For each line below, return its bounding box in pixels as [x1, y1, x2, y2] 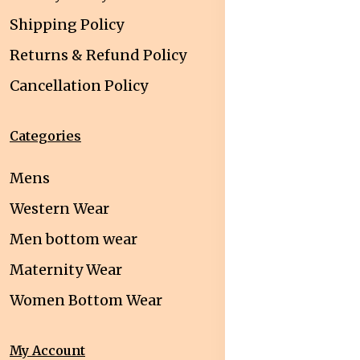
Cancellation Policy [10, 76, 148, 95]
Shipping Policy [10, 14, 124, 34]
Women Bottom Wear [10, 290, 162, 309]
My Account [10, 342, 85, 358]
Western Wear [10, 198, 109, 218]
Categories [10, 127, 81, 144]
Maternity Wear [10, 260, 122, 279]
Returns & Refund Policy [10, 45, 186, 64]
